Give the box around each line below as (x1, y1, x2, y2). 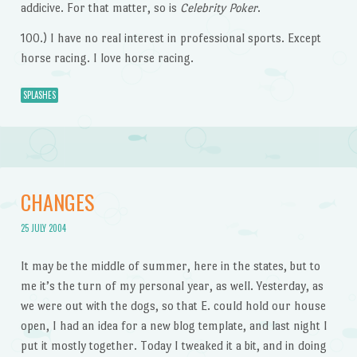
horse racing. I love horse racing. (20, 50, 194, 65)
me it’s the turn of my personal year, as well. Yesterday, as (20, 279, 324, 293)
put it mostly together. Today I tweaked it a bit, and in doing (20, 339, 327, 353)
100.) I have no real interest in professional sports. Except (20, 30, 321, 45)
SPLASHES (22, 88, 56, 102)
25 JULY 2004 (20, 222, 66, 235)
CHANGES (20, 186, 94, 218)
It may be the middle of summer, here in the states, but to (20, 259, 320, 273)
